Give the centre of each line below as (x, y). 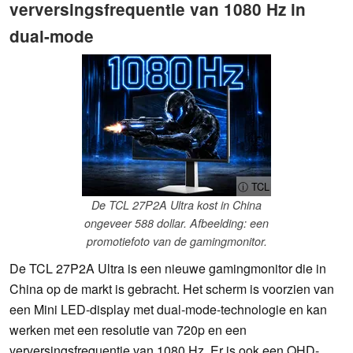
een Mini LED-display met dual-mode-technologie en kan (168, 310)
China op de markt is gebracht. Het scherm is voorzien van (172, 289)
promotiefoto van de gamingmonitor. (176, 242)
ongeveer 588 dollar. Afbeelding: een (176, 223)
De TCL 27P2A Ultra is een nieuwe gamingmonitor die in (168, 269)
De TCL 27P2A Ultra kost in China (176, 205)
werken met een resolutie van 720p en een (128, 330)
